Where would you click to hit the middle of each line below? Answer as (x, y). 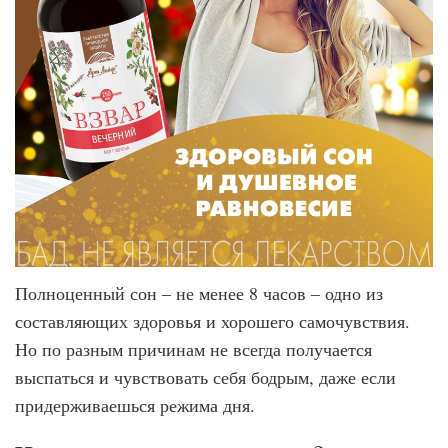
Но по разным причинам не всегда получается (193, 349)
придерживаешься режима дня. (135, 405)
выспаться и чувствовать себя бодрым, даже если (205, 377)
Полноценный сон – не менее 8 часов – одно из (199, 293)
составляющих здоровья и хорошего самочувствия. (212, 321)
